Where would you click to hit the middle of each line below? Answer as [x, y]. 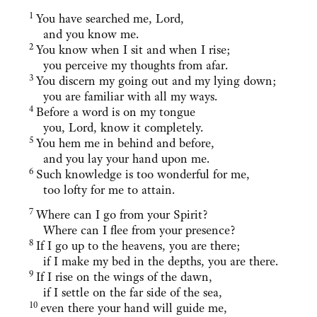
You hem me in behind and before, [125, 143]
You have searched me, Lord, [110, 19]
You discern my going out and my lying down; [156, 81]
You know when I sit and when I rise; [133, 50]
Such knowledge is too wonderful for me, [143, 174]
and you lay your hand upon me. [119, 159]
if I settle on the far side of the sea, [126, 293]
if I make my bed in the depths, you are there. [154, 261]
